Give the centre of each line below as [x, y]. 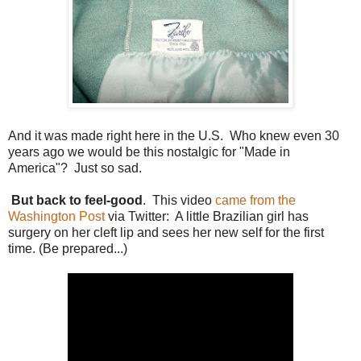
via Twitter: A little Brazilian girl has [207, 217]
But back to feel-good [75, 201]
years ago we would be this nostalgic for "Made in [149, 152]
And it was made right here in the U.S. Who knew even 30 [174, 136]
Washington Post [56, 217]
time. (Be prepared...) [68, 249]
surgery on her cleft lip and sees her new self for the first [166, 233]
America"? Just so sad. [77, 168]
